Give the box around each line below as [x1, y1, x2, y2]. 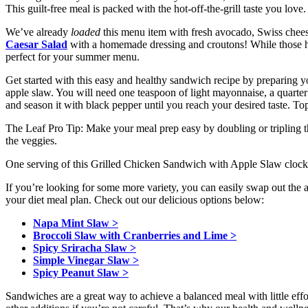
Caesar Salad [5, 38, 67, 51]
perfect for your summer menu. [5, 51, 140, 63]
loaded [71, 26, 100, 38]
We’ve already [5, 26, 71, 38]
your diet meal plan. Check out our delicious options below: [5, 194, 264, 206]
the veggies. [5, 135, 57, 147]
